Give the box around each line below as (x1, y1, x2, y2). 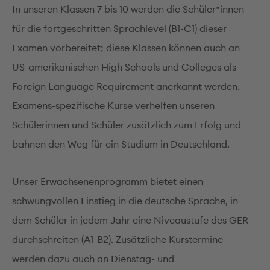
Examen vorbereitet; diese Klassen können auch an (12, 42, 240, 54)
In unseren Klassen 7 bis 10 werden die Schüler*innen (12, 3, 244, 15)
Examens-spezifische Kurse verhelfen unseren (12, 99, 215, 111)
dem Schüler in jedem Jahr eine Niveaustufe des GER (12, 214, 248, 226)
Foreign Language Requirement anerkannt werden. (12, 80, 240, 92)
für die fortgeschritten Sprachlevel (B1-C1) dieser (12, 22, 227, 34)
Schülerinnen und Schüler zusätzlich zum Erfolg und (12, 119, 241, 131)
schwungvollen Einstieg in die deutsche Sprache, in (12, 195, 238, 207)
